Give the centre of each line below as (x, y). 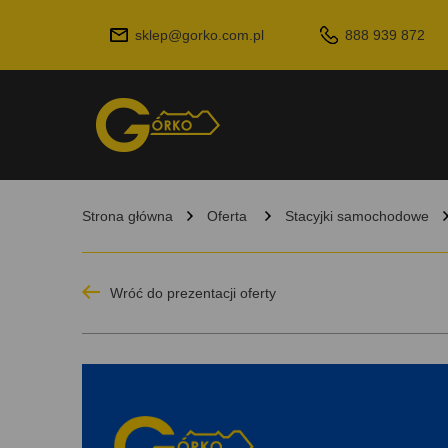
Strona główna (127, 216)
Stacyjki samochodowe (357, 216)
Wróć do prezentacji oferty (193, 293)
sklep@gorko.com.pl (199, 35)
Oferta (227, 216)
